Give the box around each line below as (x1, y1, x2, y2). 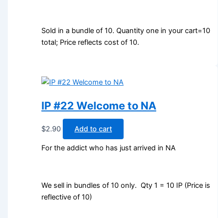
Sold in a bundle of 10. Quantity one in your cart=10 (41, 26, 211, 35)
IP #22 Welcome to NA (41, 99, 157, 112)
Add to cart (74, 125, 112, 134)
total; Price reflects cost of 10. (41, 37, 140, 47)
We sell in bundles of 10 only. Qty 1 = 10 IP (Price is (41, 181, 211, 190)
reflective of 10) (41, 192, 92, 201)
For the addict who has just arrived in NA (41, 143, 176, 152)
